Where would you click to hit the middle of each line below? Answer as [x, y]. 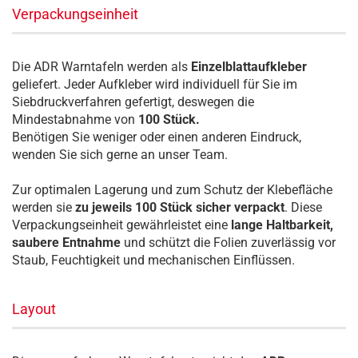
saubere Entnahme [66, 243]
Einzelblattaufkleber [249, 67]
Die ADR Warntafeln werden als [101, 67]
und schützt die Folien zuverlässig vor [228, 243]
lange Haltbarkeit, [282, 225]
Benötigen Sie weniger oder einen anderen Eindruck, [157, 137]
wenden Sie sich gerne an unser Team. [120, 155]
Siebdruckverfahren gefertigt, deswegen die [133, 102]
